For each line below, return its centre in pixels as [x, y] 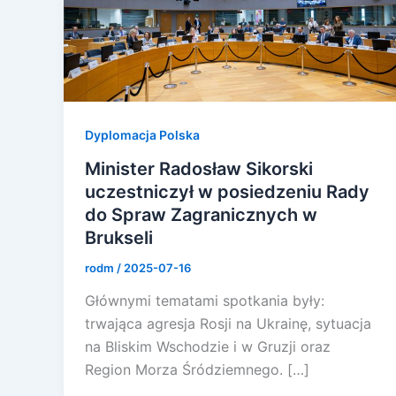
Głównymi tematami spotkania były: [205, 301]
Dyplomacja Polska [142, 134]
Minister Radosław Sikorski [199, 168]
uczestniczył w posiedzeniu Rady [227, 191]
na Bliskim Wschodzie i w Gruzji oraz [208, 347]
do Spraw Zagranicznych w [201, 214]
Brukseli [119, 237]
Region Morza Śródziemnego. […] [197, 370]
